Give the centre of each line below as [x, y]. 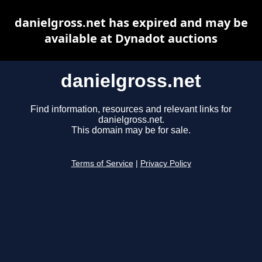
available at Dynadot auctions [131, 38]
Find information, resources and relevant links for [131, 109]
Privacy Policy [166, 164]
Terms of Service [102, 164]
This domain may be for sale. [131, 130]
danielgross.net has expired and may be [131, 23]
